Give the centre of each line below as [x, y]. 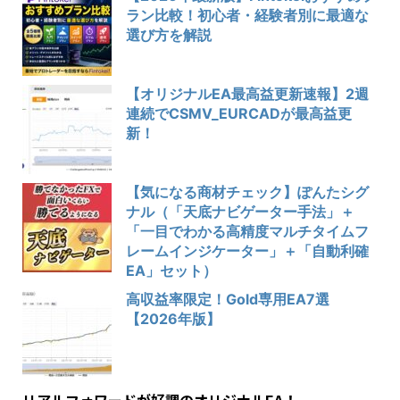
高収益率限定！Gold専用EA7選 [228, 299]
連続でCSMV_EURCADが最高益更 [239, 113]
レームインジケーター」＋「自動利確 [247, 250]
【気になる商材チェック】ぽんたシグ [247, 192]
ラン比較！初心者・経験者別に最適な [247, 15]
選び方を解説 [169, 34]
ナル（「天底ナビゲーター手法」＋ [240, 211]
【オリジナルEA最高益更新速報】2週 [247, 93]
